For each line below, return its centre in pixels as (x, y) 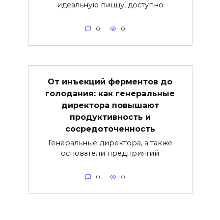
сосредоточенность (110, 129)
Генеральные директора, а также (110, 143)
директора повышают (110, 105)
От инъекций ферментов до (110, 82)
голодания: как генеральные (110, 93)
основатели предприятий (110, 153)
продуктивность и (110, 117)
